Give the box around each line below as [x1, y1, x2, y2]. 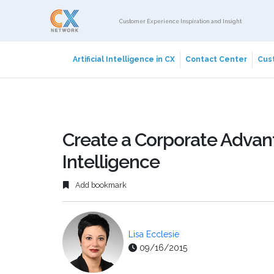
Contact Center [185, 55, 247, 64]
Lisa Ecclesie [128, 229, 179, 240]
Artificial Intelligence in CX [73, 55, 175, 64]
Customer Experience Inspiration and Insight [119, 17, 242, 24]
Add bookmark [73, 180, 127, 190]
